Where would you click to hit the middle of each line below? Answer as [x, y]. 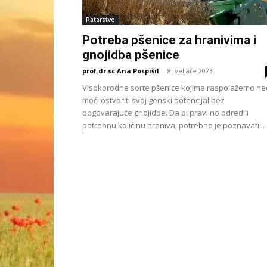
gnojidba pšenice [131, 55]
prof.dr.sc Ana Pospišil [121, 71]
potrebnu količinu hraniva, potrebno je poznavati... [173, 125]
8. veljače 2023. [191, 71]
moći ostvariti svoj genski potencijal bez [153, 100]
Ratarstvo [100, 20]
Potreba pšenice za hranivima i [169, 40]
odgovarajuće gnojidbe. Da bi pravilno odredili [165, 113]
